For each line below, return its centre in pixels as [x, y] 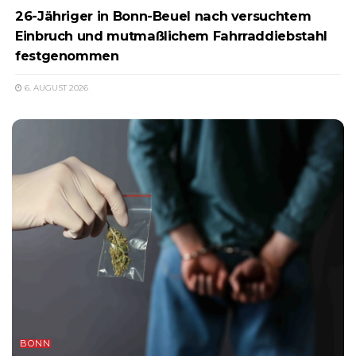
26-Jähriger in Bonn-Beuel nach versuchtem [163, 15]
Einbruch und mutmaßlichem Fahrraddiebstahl [171, 35]
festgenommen [67, 55]
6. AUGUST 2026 [55, 87]
